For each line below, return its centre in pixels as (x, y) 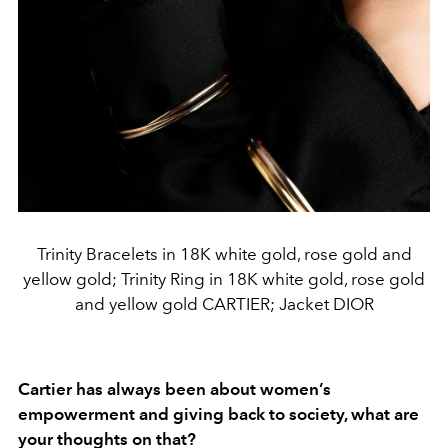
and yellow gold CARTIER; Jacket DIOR (224, 303)
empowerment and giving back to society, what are (218, 413)
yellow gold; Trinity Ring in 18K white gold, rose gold (224, 278)
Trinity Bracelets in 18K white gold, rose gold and (224, 253)
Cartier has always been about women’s (174, 388)
